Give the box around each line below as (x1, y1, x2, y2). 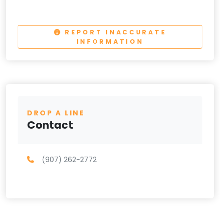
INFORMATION (76, 37, 144, 46)
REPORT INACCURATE (61, 27, 166, 36)
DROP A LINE (27, 108, 85, 118)
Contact (27, 117, 74, 133)
